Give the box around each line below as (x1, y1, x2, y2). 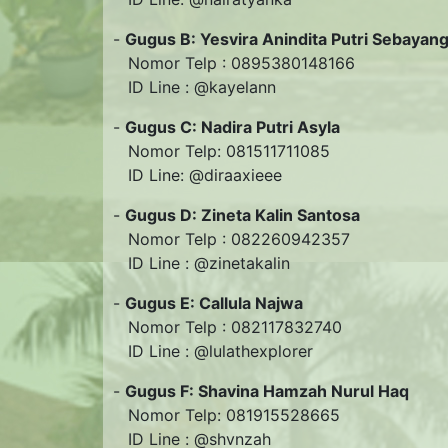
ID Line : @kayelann (113, 77, 276, 98)
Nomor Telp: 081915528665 (113, 405, 340, 426)
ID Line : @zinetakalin (113, 253, 290, 274)
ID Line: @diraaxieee (113, 165, 282, 186)
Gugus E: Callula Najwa (125, 293, 303, 314)
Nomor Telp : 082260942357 (113, 229, 350, 250)
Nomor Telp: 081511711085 (113, 141, 335, 162)
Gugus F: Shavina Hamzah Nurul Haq (125, 381, 409, 402)
